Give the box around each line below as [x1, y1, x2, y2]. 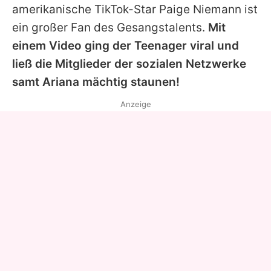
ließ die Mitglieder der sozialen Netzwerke [12, 56, 246, 71]
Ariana [42, 74, 79, 89]
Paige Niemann [159, 2, 241, 16]
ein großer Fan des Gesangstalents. [12, 20, 208, 34]
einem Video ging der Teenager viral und [12, 38, 239, 53]
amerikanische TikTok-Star [12, 2, 159, 16]
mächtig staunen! [79, 74, 180, 89]
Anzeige [120, 99, 151, 109]
